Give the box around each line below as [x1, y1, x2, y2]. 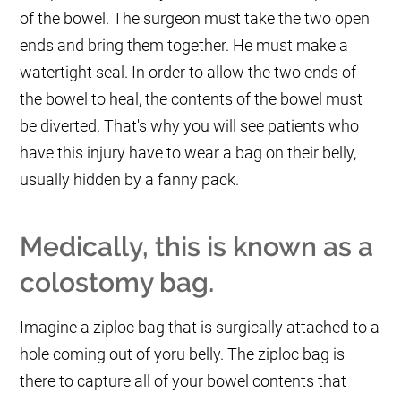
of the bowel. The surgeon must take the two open [20, 9, 371, 29]
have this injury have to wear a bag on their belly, [20, 143, 357, 163]
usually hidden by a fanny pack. [20, 170, 240, 190]
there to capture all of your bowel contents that [20, 371, 347, 391]
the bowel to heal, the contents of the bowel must [20, 90, 363, 109]
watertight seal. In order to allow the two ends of [20, 63, 357, 82]
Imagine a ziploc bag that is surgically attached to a [20, 318, 380, 337]
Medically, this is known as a [20, 231, 374, 263]
